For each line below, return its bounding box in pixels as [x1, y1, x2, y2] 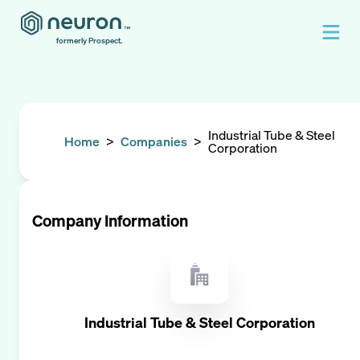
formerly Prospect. [56, 35, 122, 46]
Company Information [32, 210, 188, 231]
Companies [121, 133, 187, 150]
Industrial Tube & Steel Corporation [84, 313, 315, 333]
